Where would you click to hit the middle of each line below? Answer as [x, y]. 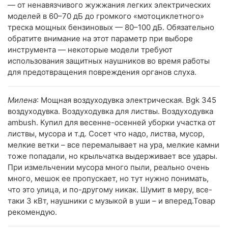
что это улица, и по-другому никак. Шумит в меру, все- [110, 190]
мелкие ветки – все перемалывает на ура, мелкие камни [113, 145]
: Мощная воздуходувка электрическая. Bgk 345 [126, 100]
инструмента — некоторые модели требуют [90, 50]
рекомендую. [32, 212]
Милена [22, 100]
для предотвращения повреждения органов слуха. [102, 72]
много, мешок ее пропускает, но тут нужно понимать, [108, 179]
